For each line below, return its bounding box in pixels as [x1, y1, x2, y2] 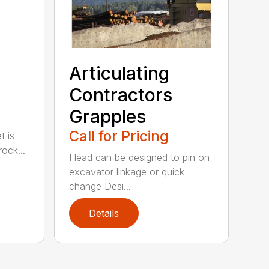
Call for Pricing [69, 127, 169, 145]
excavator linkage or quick [69, 165, 185, 178]
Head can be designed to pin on [69, 151, 210, 163]
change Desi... [69, 180, 131, 192]
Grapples [69, 105, 147, 127]
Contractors [69, 83, 173, 106]
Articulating [69, 62, 170, 84]
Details [89, 207, 119, 219]
